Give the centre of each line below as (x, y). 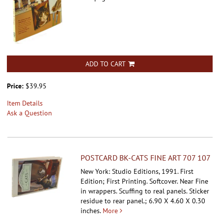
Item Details (25, 103)
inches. (91, 210)
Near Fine (194, 181)
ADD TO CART (105, 64)
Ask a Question (29, 113)
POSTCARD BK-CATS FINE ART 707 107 (146, 157)
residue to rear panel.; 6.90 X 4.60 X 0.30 (143, 201)
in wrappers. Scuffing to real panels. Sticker (145, 191)
